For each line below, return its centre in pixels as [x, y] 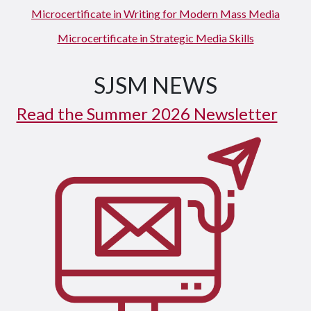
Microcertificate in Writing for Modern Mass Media [155, 13]
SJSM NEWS [155, 85]
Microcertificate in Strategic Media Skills [155, 37]
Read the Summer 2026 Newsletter [147, 113]
